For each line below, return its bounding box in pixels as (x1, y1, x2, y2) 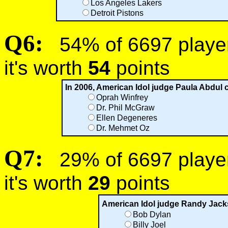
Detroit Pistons (90, 9, 144, 17)
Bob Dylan (133, 210, 171, 219)
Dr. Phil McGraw (96, 103, 155, 112)
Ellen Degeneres (96, 113, 157, 122)
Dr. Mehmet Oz (96, 124, 150, 132)
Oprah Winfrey (96, 93, 148, 102)
